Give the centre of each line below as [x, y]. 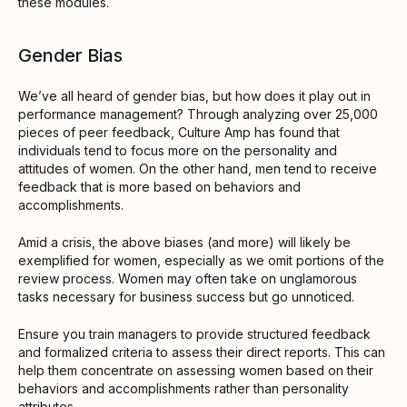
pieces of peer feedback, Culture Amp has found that [179, 132]
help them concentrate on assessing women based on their [196, 370]
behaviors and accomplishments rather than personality [184, 388]
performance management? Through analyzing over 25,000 [198, 114]
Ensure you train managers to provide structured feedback [194, 333]
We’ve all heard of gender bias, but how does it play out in [194, 95]
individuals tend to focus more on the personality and [178, 150]
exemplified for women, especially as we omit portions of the [201, 260]
